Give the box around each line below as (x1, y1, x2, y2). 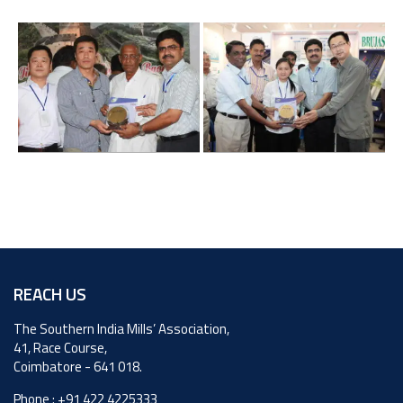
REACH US (13, 280, 86, 307)
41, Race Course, (13, 336, 107, 358)
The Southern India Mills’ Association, (13, 318, 229, 339)
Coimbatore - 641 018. (13, 355, 142, 377)
